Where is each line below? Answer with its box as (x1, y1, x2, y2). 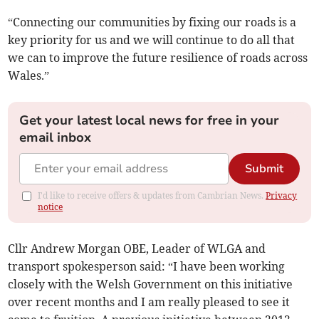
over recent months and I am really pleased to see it (8, 294, 291, 309)
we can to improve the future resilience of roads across (8, 50, 308, 65)
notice (38, 201, 63, 212)
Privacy (266, 189, 298, 201)
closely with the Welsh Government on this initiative (8, 276, 293, 291)
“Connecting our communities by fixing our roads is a (8, 14, 297, 29)
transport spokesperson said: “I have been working (8, 258, 286, 273)
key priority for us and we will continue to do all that (8, 32, 296, 47)
